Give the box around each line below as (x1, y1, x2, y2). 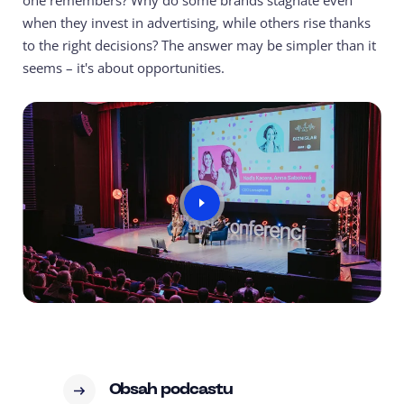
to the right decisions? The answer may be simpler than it (23, 36, 376, 54)
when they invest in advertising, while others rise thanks (23, 14, 371, 32)
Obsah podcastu (109, 382, 233, 399)
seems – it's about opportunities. (23, 59, 225, 77)
